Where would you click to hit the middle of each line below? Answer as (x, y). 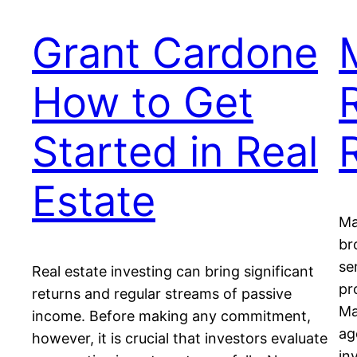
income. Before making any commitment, (171, 316)
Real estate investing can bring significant (173, 272)
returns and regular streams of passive (162, 294)
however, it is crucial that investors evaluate (180, 339)
